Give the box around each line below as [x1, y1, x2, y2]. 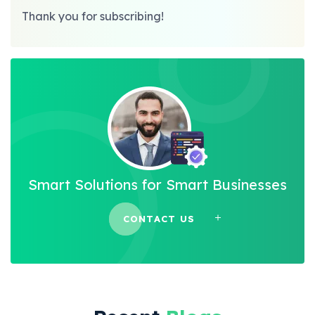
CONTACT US [122, 213, 195, 225]
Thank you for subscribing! [22, 8, 164, 23]
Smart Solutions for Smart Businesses [28, 175, 287, 193]
